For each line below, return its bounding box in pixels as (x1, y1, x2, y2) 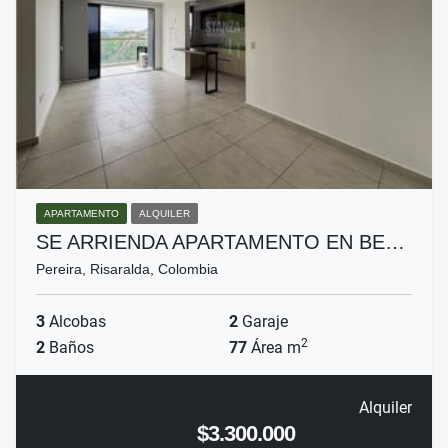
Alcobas (45, 312, 106, 332)
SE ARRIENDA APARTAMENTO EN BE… (36, 231, 405, 254)
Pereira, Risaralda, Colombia (36, 261, 218, 278)
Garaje (238, 312, 288, 332)
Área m (247, 338, 301, 358)
